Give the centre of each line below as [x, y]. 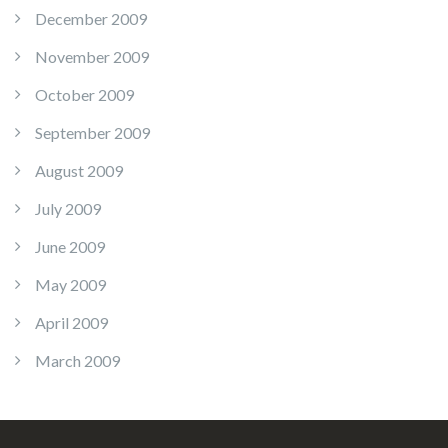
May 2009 [70, 285]
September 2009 [92, 133]
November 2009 [92, 57]
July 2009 [68, 209]
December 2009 [91, 19]
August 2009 [79, 171]
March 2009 [77, 361]
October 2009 [84, 95]
